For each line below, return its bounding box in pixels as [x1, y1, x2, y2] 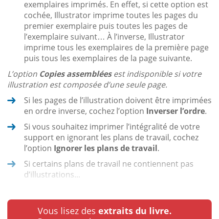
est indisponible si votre [111, 68, 201, 79]
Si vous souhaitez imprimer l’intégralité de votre [24, 121, 200, 132]
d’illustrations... [24, 169, 80, 180]
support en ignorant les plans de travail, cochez [24, 131, 198, 143]
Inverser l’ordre [146, 105, 205, 116]
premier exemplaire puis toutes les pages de [24, 20, 188, 31]
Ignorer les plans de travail [54, 142, 157, 153]
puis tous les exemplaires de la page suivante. [24, 52, 192, 64]
